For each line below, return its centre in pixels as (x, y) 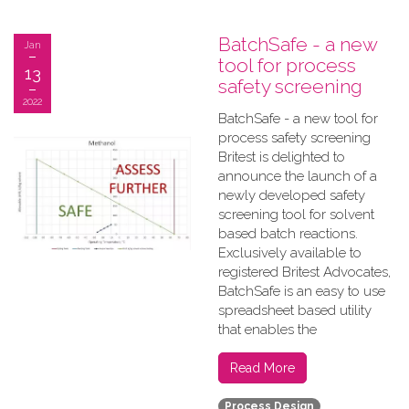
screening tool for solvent (296, 215)
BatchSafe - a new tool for (298, 119)
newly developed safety (292, 195)
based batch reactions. (288, 234)
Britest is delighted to (282, 157)
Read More (262, 368)
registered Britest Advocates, (304, 272)
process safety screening (294, 138)
